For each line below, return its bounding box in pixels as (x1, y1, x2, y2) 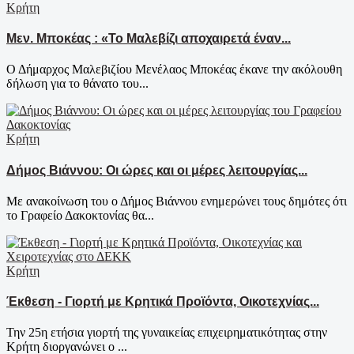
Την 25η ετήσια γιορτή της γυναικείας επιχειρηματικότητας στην (6, 326, 327, 340)
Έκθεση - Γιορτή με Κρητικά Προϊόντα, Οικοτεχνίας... (6, 295, 319, 309)
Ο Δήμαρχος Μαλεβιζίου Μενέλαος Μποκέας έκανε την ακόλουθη (6, 62, 342, 77)
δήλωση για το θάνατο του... (6, 77, 149, 91)
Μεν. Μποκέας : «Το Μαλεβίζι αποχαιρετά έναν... (6, 31, 291, 45)
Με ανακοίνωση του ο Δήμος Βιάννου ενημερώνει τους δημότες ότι (6, 194, 347, 208)
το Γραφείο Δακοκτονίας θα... (6, 208, 154, 222)
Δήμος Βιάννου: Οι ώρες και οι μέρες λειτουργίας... (6, 163, 307, 177)
